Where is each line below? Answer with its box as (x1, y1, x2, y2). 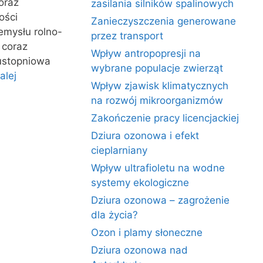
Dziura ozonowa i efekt (91, 130, 200, 141)
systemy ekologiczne (91, 177, 190, 188)
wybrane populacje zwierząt (91, 62, 224, 74)
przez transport (91, 30, 164, 42)
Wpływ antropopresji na (91, 48, 201, 59)
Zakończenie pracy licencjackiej (91, 112, 240, 124)
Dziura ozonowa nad (91, 244, 188, 256)
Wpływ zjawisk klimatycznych (91, 80, 229, 92)
